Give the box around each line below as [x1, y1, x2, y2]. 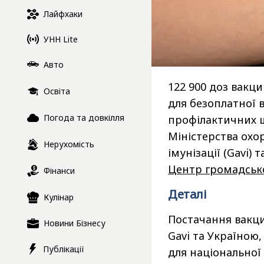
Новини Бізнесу [44, 217, 105, 229]
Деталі [168, 186, 206, 203]
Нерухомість [44, 138, 94, 150]
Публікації [43, 243, 84, 255]
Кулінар [44, 192, 74, 203]
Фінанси [44, 165, 75, 177]
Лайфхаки [44, 8, 82, 20]
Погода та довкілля [44, 112, 124, 124]
